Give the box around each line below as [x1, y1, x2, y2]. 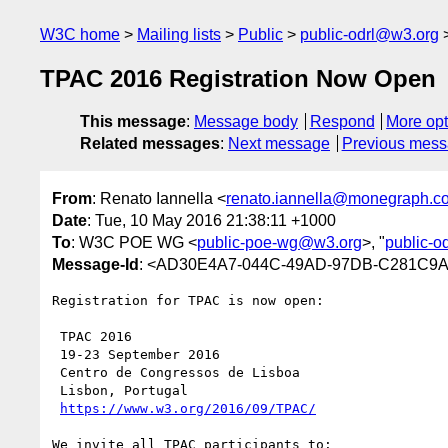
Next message [228, 135, 330, 153]
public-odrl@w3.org [300, 26, 439, 43]
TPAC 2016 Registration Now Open [40, 65, 436, 93]
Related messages [80, 135, 220, 153]
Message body [194, 113, 298, 131]
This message [80, 113, 186, 131]
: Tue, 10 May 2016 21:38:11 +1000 [87, 211, 336, 229]
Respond [309, 113, 375, 131]
